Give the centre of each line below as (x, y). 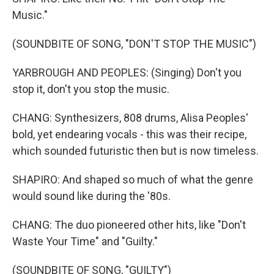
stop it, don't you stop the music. (91, 89)
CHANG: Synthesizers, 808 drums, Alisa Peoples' (130, 118)
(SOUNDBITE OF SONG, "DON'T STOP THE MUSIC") (134, 44)
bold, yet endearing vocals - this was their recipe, (129, 134)
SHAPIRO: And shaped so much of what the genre (133, 180)
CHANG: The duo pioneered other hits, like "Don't (129, 225)
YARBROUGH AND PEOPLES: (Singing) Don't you (127, 72)
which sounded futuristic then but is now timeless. (135, 151)
